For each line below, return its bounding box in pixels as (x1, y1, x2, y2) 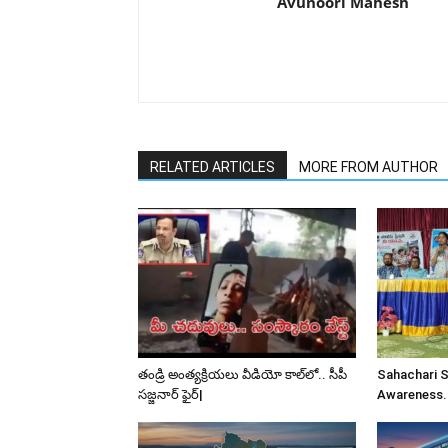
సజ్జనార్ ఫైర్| (138, 386, 203, 402)
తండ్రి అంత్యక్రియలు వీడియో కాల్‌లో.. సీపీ (138, 366, 347, 382)
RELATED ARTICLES (150, 158, 275, 175)
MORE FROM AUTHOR (299, 158, 438, 175)
